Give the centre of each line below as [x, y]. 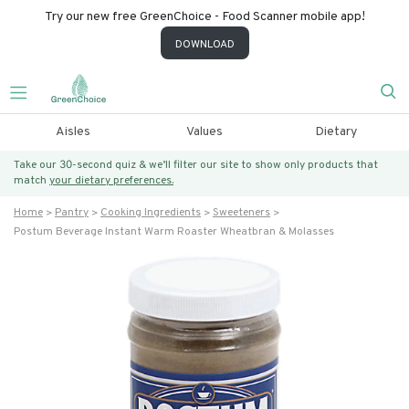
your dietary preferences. [111, 181]
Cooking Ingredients [151, 213]
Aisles [73, 132]
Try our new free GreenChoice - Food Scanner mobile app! [204, 17]
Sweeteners [241, 213]
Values [204, 132]
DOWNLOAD [204, 45]
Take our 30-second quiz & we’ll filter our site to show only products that [196, 165]
